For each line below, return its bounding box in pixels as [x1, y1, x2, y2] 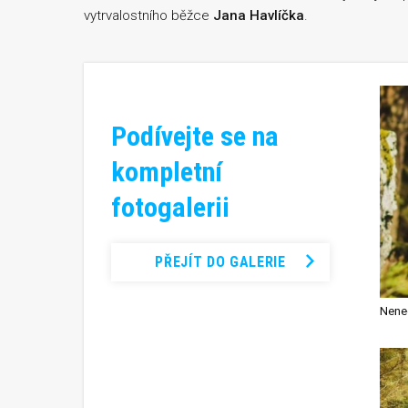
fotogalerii [111, 190, 229, 223]
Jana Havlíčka [213, 7, 304, 24]
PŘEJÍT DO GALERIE [155, 252, 286, 270]
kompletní [111, 155, 222, 188]
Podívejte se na [111, 119, 279, 152]
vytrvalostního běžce [84, 7, 213, 24]
